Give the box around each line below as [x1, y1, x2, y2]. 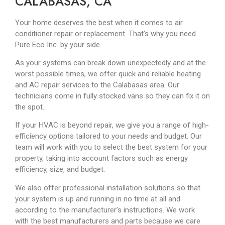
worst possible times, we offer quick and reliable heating [15, 69, 201, 78]
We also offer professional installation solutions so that [15, 183, 200, 192]
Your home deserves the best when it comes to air [15, 18, 183, 27]
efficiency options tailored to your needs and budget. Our [15, 132, 202, 141]
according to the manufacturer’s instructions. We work [15, 205, 195, 214]
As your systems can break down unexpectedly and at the [15, 58, 206, 67]
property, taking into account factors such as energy [15, 154, 188, 163]
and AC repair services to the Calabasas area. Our [15, 80, 179, 89]
